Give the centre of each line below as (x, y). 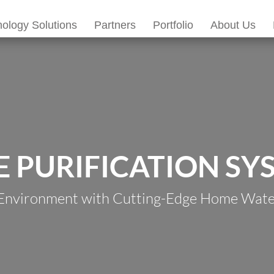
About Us (233, 25)
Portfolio (173, 25)
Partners (115, 25)
